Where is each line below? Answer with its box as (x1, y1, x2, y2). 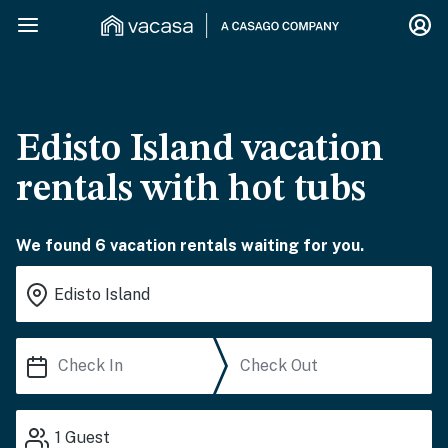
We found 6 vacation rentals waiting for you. (16, 236, 364, 255)
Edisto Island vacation (16, 131, 384, 169)
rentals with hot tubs (16, 171, 366, 209)
